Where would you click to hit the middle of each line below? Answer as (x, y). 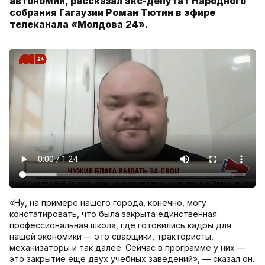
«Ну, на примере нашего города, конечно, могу (108, 203)
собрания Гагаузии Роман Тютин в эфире (112, 13)
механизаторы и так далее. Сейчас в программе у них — (127, 248)
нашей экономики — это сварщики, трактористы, (112, 237)
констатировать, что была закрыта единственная (113, 214)
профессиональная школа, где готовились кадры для (120, 225)
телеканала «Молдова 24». (79, 25)
